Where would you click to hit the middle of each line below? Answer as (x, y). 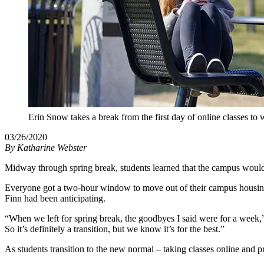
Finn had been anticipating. (55, 199)
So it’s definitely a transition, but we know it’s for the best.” (115, 229)
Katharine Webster (52, 148)
